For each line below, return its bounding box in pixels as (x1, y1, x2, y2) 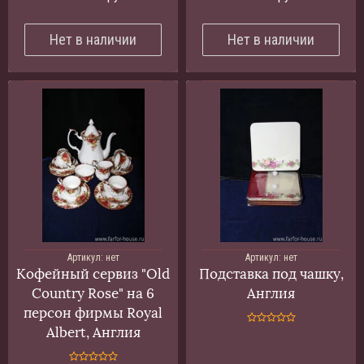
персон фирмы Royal (24, 304, 162, 322)
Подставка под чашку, (198, 265, 344, 283)
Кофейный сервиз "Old (16, 265, 170, 283)
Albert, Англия (45, 323, 141, 341)
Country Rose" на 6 (32, 284, 154, 302)
